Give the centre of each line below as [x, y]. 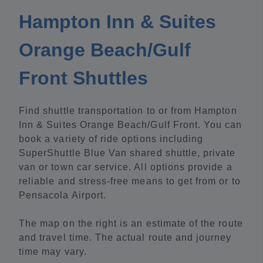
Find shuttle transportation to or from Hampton [128, 111]
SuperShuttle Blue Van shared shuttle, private [127, 153]
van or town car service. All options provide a [126, 167]
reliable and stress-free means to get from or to [130, 181]
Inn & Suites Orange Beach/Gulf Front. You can [131, 125]
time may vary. [53, 252]
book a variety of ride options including [111, 139]
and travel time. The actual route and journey [125, 238]
